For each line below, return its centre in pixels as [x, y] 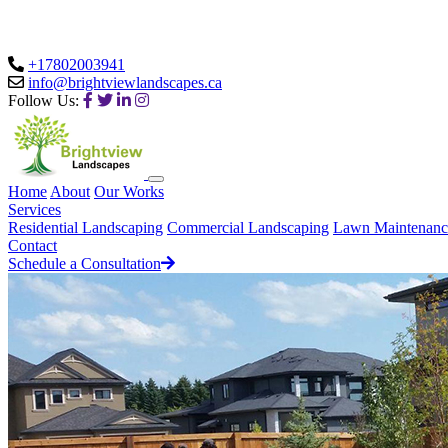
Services [34, 209]
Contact [32, 245]
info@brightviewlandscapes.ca [125, 82]
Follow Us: [43, 100]
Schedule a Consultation [84, 263]
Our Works [129, 191]
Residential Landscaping [85, 227]
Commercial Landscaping [248, 227]
